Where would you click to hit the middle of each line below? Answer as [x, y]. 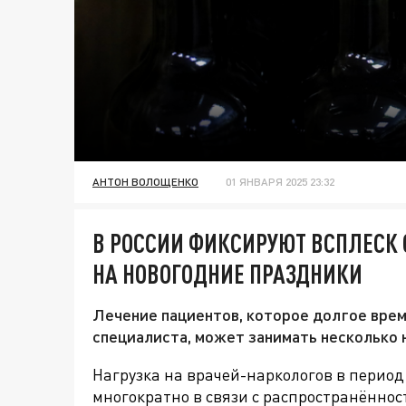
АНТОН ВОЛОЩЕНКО [145, 182]
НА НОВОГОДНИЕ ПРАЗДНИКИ [227, 274]
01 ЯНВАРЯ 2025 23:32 [280, 182]
